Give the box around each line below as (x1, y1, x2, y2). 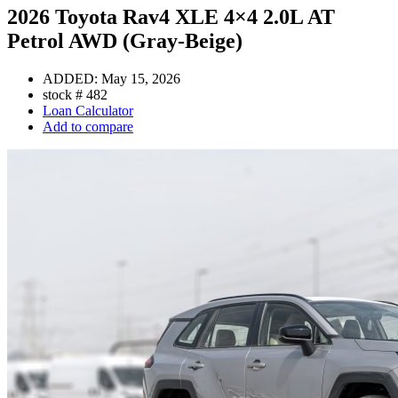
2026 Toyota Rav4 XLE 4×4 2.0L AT (7, 4, 335, 28)
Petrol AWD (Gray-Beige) (7, 28, 243, 52)
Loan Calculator (43, 102, 133, 118)
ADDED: (43, 70, 101, 86)
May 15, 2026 (101, 70, 180, 86)
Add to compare (43, 118, 133, 134)
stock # (43, 86, 86, 102)
